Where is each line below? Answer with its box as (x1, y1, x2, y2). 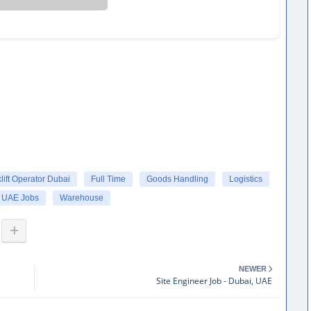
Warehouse (60, 193, 103, 203)
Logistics (229, 174, 262, 184)
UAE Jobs (1, 193, 39, 203)
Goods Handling (146, 174, 208, 184)
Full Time (91, 174, 126, 184)
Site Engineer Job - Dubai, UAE (156, 275, 272, 287)
